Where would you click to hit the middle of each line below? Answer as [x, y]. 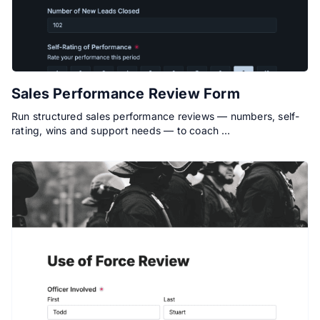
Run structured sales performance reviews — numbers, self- [156, 116]
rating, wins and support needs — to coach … [121, 130]
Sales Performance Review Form [126, 93]
